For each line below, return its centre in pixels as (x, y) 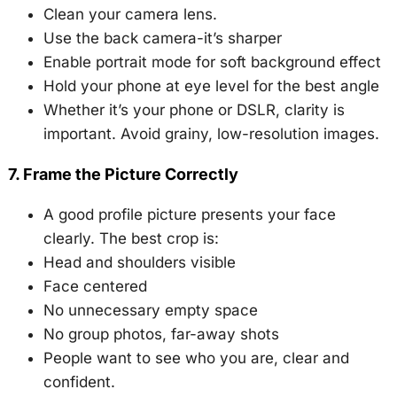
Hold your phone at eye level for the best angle (211, 86)
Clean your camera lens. (130, 14)
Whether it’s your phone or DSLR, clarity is (194, 110)
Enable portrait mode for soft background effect (212, 62)
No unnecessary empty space (150, 310)
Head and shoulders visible (139, 262)
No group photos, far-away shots (161, 334)
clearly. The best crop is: (131, 238)
